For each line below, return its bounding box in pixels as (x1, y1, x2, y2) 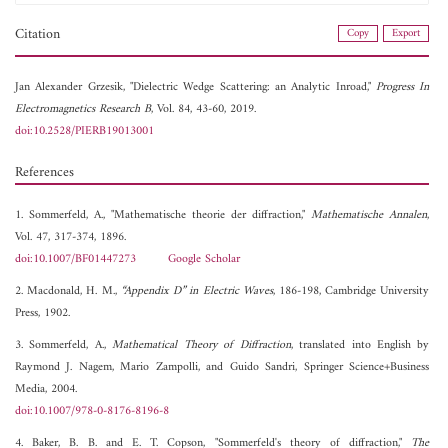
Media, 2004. (15, 379, 77, 401)
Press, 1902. (15, 303, 70, 325)
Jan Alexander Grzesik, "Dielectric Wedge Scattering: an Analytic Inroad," (15, 77, 377, 99)
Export (392, 24, 421, 44)
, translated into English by (290, 335, 430, 357)
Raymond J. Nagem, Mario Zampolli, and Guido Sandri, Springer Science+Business (15, 357, 430, 379)
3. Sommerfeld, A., (15, 335, 113, 357)
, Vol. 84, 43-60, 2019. (151, 99, 256, 121)
